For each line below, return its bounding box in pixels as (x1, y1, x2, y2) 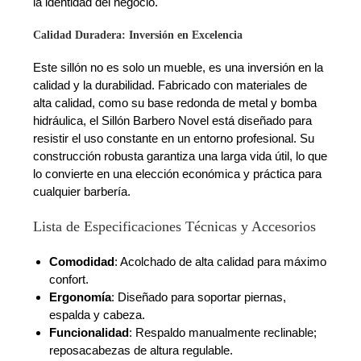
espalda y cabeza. (49, 308, 146, 322)
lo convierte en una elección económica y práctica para (33, 167, 322, 181)
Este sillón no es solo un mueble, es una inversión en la (33, 60, 324, 75)
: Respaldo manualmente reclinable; (129, 326, 317, 340)
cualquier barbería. (33, 185, 131, 199)
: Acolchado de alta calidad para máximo (114, 255, 327, 269)
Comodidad (49, 255, 115, 269)
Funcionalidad (49, 326, 130, 340)
